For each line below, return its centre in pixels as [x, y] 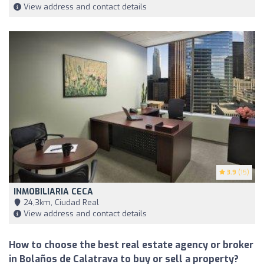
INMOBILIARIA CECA [53, 192]
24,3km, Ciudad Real [60, 203]
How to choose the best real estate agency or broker [131, 245]
